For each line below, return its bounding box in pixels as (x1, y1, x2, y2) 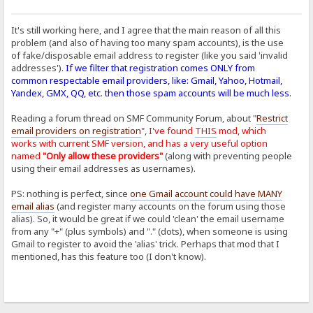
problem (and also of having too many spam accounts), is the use (11, 36, 284, 49)
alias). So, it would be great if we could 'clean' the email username (11, 212, 285, 225)
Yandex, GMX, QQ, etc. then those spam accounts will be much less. (11, 86, 292, 99)
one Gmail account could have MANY (130, 187, 283, 200)
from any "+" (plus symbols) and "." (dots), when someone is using (11, 224, 289, 238)
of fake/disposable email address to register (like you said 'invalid (11, 48, 289, 61)
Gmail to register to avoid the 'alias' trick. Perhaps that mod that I (11, 237, 280, 250)
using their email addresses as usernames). (11, 161, 196, 175)
